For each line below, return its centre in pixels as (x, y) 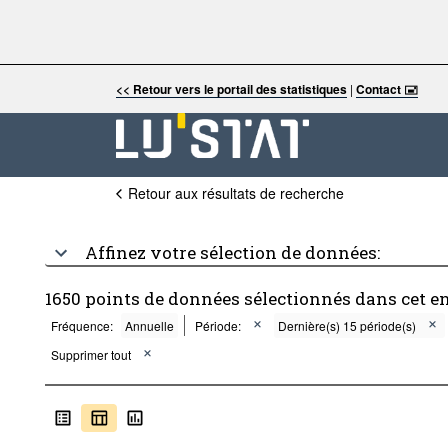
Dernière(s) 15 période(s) (346, 325)
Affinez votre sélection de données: (232, 252)
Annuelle (149, 325)
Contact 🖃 (386, 89)
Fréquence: (81, 325)
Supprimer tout (90, 354)
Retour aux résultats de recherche (235, 193)
